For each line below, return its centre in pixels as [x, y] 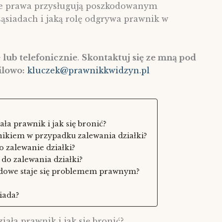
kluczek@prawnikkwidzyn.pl [88, 70]
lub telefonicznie [40, 57]
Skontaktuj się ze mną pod [139, 57]
